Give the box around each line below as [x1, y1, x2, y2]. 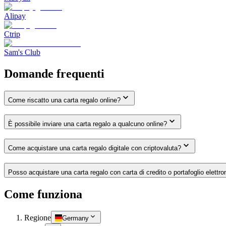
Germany [62, 214, 89, 222]
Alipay [4, 11, 26, 20]
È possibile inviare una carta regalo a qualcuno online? [8, 120, 167, 128]
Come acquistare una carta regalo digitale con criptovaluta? [8, 144, 181, 152]
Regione [24, 213, 51, 222]
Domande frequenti [4, 67, 104, 80]
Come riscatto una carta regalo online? [8, 96, 121, 104]
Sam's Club [4, 47, 40, 56]
